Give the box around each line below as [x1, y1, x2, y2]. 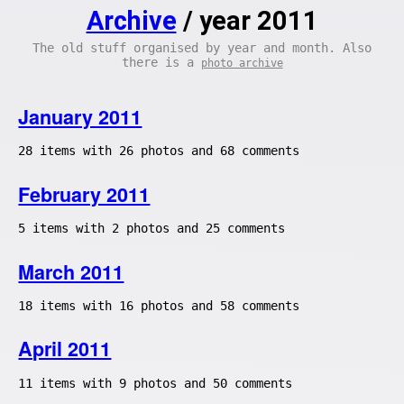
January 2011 [18, 103, 142, 131]
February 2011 [18, 179, 151, 208]
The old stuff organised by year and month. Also [32, 41, 372, 55]
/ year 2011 [176, 5, 318, 36]
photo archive [200, 57, 283, 69]
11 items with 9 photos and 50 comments [18, 375, 293, 390]
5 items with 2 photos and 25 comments [18, 221, 286, 236]
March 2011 [18, 257, 124, 286]
